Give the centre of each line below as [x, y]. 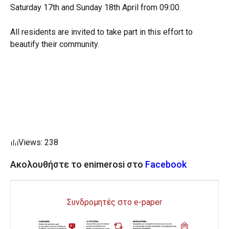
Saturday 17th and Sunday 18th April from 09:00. [96, 7]
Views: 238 [38, 142]
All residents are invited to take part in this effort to [101, 32]
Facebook [166, 164]
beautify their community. [55, 44]
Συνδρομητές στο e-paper [114, 202]
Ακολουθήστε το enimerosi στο [78, 164]
